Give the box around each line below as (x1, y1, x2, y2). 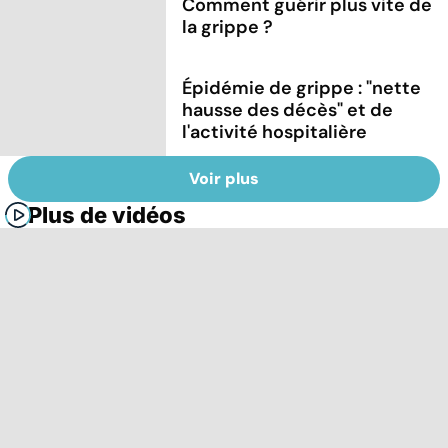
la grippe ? (182, 15, 274, 40)
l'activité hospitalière (182, 119, 368, 144)
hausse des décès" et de (182, 97, 394, 122)
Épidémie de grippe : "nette (182, 75, 422, 100)
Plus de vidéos (28, 202, 186, 229)
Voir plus (189, 168, 259, 190)
